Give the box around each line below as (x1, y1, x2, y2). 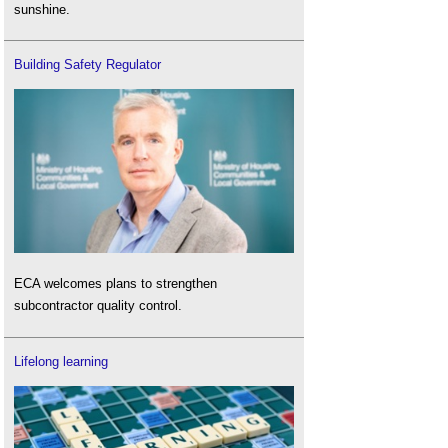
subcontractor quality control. (14, 298, 182, 314)
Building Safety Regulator (14, 57, 161, 73)
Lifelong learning (14, 353, 108, 369)
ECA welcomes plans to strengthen (14, 276, 217, 292)
